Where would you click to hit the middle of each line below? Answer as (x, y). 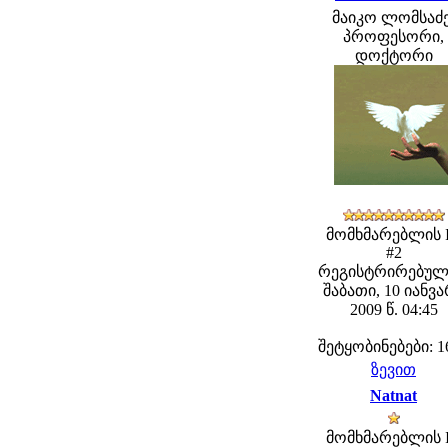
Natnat (393, 395)
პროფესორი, (393, 36)
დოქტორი (393, 55)
